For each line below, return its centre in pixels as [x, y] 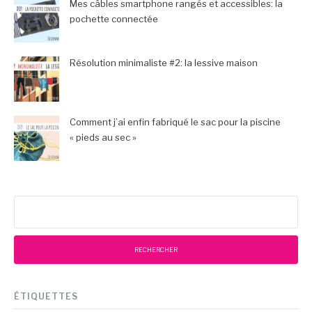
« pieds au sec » [103, 138]
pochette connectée [114, 19]
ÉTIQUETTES [46, 297]
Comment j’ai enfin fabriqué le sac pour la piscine [175, 122]
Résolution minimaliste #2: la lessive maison [164, 63]
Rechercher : [43, 203]
